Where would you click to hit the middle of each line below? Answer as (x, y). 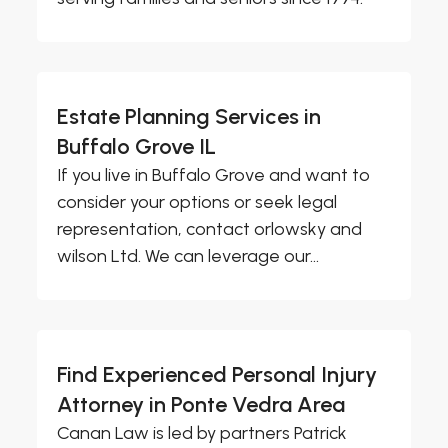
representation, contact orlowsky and (210, 229)
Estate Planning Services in (189, 117)
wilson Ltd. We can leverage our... (188, 256)
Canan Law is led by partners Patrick (202, 433)
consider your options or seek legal (197, 202)
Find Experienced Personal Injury (217, 375)
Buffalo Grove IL (137, 147)
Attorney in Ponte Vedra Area (201, 405)
